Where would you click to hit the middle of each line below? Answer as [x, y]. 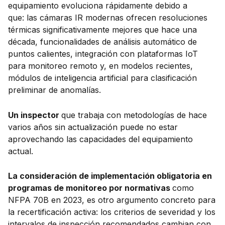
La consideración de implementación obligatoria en [110, 176]
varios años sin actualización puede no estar [93, 127]
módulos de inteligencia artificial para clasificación [102, 78]
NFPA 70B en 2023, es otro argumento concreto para [112, 200]
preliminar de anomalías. [54, 90]
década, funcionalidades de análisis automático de [102, 42]
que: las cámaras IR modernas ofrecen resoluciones [108, 18]
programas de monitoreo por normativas [90, 188]
